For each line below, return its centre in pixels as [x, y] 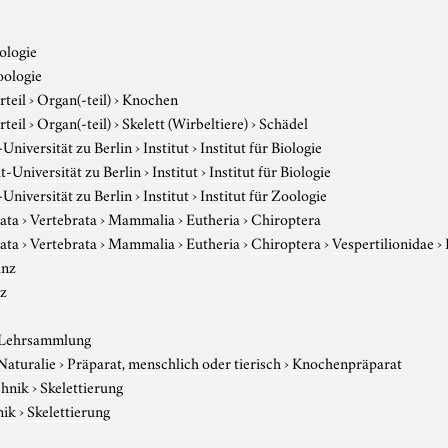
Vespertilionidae [383, 241]
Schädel [284, 121]
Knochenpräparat [347, 361]
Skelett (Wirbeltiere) [185, 121]
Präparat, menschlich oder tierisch [174, 361]
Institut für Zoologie [264, 193]
